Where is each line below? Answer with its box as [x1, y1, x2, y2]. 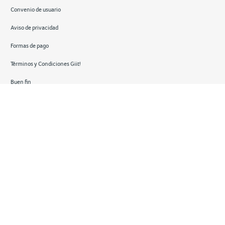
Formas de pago [10, 42, 49, 49]
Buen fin [10, 78, 31, 85]
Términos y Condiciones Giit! [10, 60, 81, 67]
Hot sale [10, 96, 31, 103]
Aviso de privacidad [10, 24, 58, 31]
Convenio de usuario [10, 6, 61, 13]
